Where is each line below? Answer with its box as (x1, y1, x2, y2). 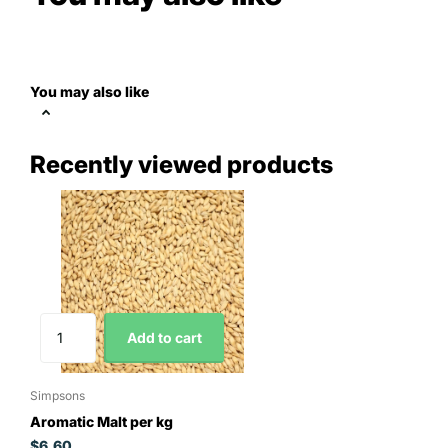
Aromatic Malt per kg (30, 413, 173, 431)
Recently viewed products (30, 150, 333, 180)
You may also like (30, 83, 149, 101)
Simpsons (30, 388, 85, 404)
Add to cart (126, 328, 202, 346)
